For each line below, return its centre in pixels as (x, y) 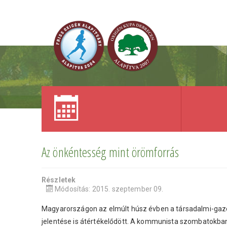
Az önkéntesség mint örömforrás (110, 152)
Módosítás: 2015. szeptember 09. (109, 189)
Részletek (59, 180)
